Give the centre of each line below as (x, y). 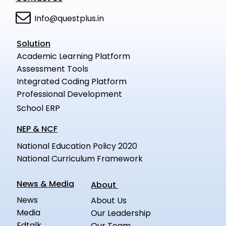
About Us (125, 201)
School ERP (38, 108)
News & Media (45, 184)
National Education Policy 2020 (77, 146)
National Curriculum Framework (80, 159)
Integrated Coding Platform (72, 82)
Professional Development (69, 94)
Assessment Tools (52, 69)
